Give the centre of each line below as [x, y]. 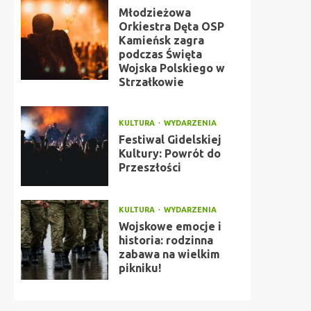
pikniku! [140, 268]
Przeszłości [150, 167]
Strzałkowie [151, 82]
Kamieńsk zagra [161, 40]
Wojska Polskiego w [171, 68]
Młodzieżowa [154, 12]
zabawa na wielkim [169, 254]
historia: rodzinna [166, 240]
